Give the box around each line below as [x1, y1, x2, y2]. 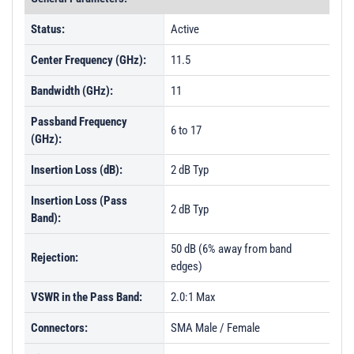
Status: [31, 22, 65, 36]
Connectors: [31, 321, 88, 335]
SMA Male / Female [171, 321, 260, 335]
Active [171, 22, 199, 36]
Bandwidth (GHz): [31, 84, 113, 98]
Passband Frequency [31, 115, 127, 129]
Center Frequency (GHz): [31, 53, 146, 67]
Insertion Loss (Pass [31, 194, 127, 208]
